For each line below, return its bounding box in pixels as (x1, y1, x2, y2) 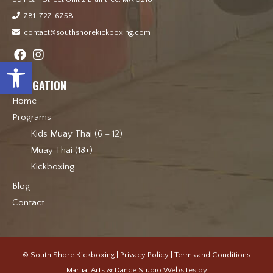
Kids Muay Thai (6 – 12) (30, 128, 122, 139)
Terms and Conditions (174, 250, 250, 259)
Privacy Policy (120, 250, 169, 259)
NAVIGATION (12, 77, 66, 93)
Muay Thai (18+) (30, 144, 93, 155)
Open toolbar (5, 56, 67, 78)
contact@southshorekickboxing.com (24, 27, 151, 37)
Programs (12, 112, 51, 122)
